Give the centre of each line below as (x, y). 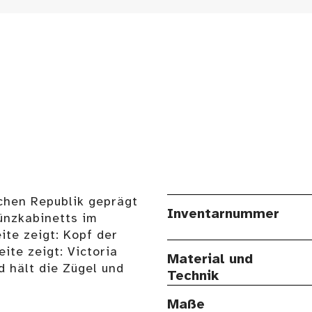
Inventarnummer (223, 214)
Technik (193, 276)
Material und (210, 260)
